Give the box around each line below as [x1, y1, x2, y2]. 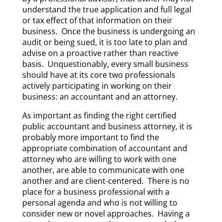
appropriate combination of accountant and [22, 143, 187, 154]
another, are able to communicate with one [22, 165, 184, 175]
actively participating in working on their [22, 80, 172, 91]
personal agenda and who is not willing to [22, 197, 177, 208]
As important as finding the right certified [22, 110, 176, 121]
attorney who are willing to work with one [22, 154, 176, 165]
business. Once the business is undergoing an [22, 26, 195, 37]
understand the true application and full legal [22, 4, 191, 15]
